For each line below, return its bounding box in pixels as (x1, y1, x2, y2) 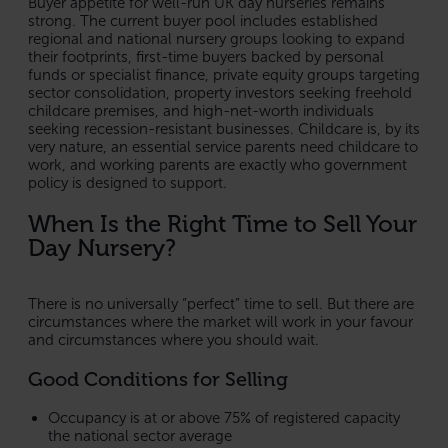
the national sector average (48, 426, 232, 445)
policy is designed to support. (28, 173, 227, 192)
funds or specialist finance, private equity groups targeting (28, 65, 420, 84)
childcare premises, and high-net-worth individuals (28, 101, 374, 120)
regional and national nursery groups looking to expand (28, 29, 405, 48)
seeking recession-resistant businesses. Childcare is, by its (28, 119, 420, 138)
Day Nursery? (28, 232, 176, 262)
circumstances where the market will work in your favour (28, 312, 413, 331)
